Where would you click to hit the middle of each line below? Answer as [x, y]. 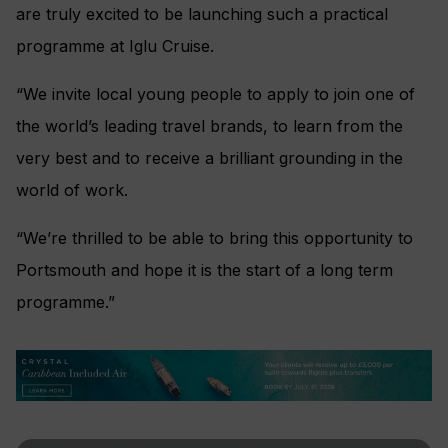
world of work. [72, 190]
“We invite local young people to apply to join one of [215, 94]
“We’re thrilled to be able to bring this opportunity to [214, 238]
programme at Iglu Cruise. [115, 46]
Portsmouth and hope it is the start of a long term [204, 270]
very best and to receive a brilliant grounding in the [209, 158]
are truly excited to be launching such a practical [202, 14]
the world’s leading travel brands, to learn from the [209, 126]
